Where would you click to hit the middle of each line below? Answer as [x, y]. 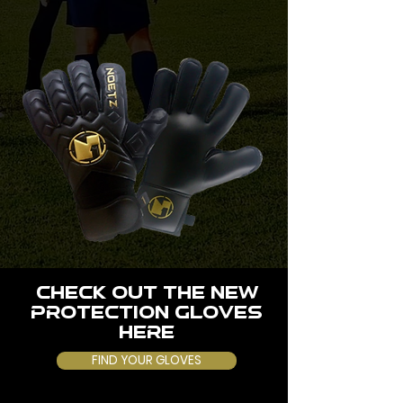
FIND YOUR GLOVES [147, 360]
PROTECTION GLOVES [147, 314]
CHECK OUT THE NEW [147, 294]
